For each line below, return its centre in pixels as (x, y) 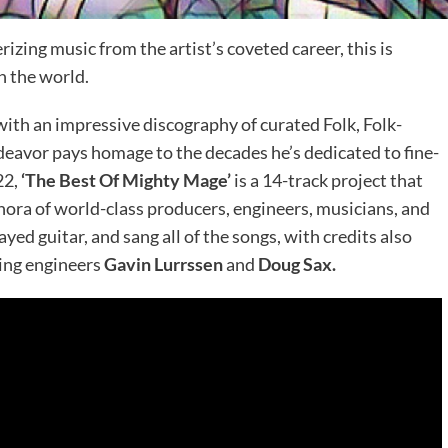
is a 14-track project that (327, 179)
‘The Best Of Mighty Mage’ (126, 179)
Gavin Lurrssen (163, 263)
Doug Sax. (297, 263)
